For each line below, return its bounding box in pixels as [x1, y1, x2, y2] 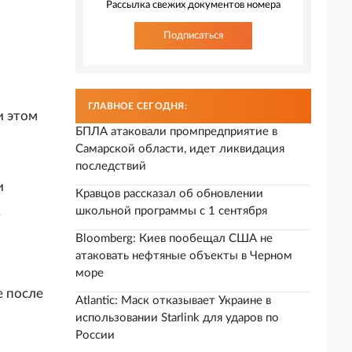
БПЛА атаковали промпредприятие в [75, 126, 277, 137]
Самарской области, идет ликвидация [75, 143, 284, 155]
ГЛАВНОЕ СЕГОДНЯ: [88, 101, 187, 111]
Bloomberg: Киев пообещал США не [75, 233, 273, 244]
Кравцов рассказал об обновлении [75, 188, 263, 200]
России [75, 329, 115, 341]
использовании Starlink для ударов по [75, 312, 279, 324]
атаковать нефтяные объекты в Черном [75, 250, 292, 262]
